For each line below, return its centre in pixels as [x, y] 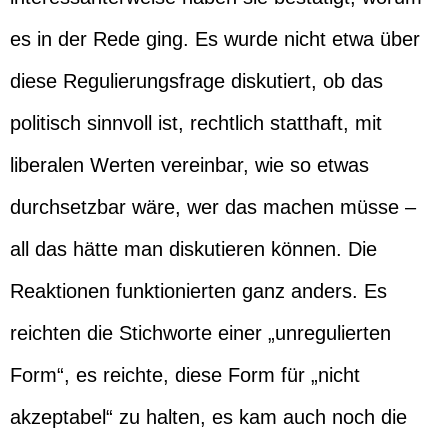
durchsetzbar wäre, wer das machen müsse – [213, 207]
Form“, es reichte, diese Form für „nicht [185, 375]
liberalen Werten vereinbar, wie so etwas [189, 165]
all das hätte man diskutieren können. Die [193, 249]
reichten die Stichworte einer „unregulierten [200, 333]
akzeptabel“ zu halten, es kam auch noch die [208, 417]
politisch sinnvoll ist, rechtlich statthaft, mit [196, 123]
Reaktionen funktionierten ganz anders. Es [198, 291]
